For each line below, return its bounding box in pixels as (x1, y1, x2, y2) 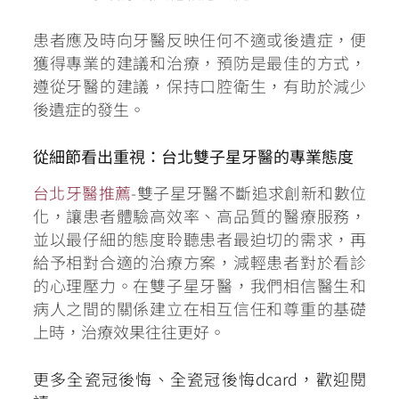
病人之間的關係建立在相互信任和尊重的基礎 (32, 297, 367, 321)
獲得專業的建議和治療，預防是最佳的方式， (32, 51, 367, 75)
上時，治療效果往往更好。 (32, 320, 225, 344)
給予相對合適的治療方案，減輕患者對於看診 (32, 250, 367, 274)
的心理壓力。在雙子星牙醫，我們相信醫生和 (32, 273, 367, 297)
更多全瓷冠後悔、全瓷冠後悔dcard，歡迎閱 (32, 367, 367, 391)
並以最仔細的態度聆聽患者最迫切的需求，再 (32, 227, 367, 251)
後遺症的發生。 (32, 97, 145, 121)
